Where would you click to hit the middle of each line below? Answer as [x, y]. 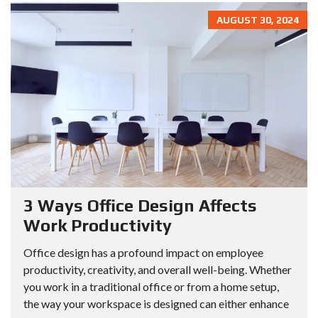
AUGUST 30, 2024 [258, 20]
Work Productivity [98, 226]
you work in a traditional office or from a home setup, [151, 287]
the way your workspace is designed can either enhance [156, 304]
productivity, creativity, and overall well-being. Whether [158, 270]
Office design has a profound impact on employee [143, 253]
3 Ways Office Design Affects [140, 206]
